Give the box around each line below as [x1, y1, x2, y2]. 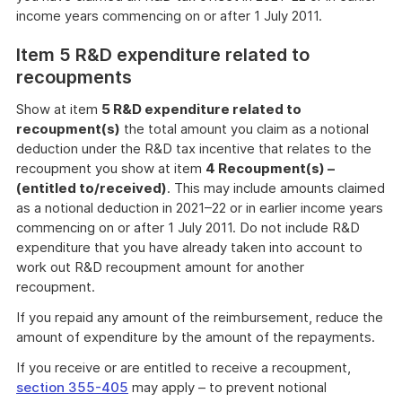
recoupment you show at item [16, 160, 205, 177]
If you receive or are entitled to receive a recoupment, [16, 359, 351, 376]
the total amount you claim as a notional [120, 120, 369, 137]
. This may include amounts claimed [167, 179, 385, 197]
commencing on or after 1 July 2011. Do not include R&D [16, 219, 360, 236]
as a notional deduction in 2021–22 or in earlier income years [16, 199, 383, 216]
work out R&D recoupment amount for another [16, 258, 304, 275]
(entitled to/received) [16, 179, 167, 197]
